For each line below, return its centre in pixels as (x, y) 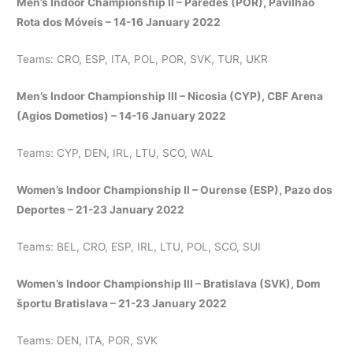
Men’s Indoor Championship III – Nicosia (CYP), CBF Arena (170, 97)
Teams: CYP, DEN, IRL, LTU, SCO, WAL (115, 153)
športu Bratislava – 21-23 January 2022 (123, 303)
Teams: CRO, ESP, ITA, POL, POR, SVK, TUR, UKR (143, 59)
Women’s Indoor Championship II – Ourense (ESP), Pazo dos (175, 190)
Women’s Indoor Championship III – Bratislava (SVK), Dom (169, 283)
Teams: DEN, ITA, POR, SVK (87, 340)
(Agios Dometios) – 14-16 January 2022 (123, 116)
